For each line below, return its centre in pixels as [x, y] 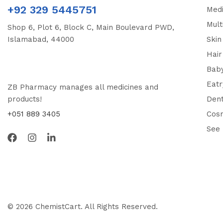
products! [25, 99]
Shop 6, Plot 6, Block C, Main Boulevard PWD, [91, 27]
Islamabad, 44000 [41, 39]
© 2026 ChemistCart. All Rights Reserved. [84, 207]
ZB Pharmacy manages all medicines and [83, 87]
